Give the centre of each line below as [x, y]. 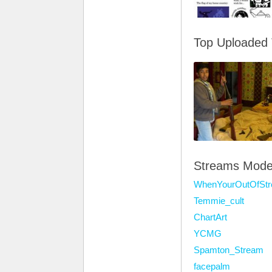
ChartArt [210, 217]
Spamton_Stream [229, 250]
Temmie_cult [219, 201]
